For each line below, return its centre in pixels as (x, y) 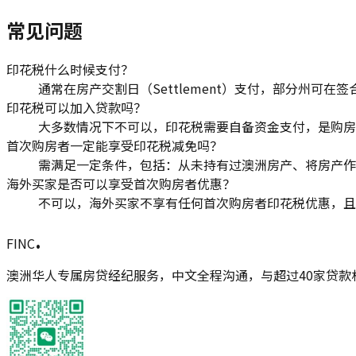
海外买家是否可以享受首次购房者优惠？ (121, 184)
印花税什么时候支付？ (70, 70)
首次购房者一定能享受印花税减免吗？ (114, 146)
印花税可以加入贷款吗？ (76, 108)
